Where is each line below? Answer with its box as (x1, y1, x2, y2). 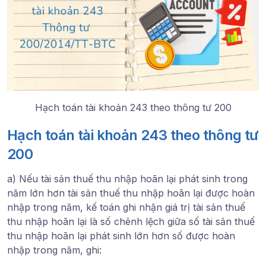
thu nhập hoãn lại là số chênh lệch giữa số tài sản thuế (7, 215, 255, 227)
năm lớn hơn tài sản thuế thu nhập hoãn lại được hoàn (7, 186, 255, 199)
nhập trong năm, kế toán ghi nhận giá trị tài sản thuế (7, 201, 245, 213)
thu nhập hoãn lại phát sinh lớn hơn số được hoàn (7, 229, 235, 242)
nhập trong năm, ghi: (7, 243, 102, 256)
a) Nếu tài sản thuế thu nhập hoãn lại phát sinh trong (7, 172, 248, 185)
